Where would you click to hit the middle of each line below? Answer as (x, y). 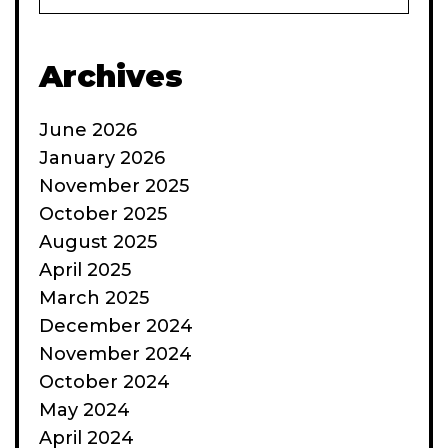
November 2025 (114, 185)
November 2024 (115, 353)
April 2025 (85, 269)
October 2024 (104, 381)
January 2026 (102, 157)
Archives (111, 76)
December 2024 (116, 325)
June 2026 (88, 129)
